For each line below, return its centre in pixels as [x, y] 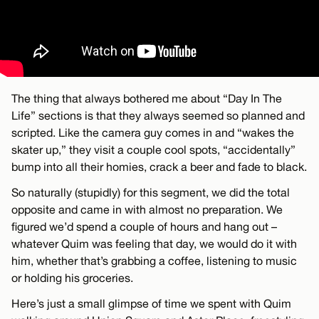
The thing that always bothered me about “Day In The [147, 98]
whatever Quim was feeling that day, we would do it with [154, 243]
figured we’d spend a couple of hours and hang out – [144, 226]
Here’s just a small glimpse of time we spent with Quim [151, 303]
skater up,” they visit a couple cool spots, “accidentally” [153, 149]
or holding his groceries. [72, 277]
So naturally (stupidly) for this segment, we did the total [151, 192]
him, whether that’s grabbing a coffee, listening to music [154, 260]
